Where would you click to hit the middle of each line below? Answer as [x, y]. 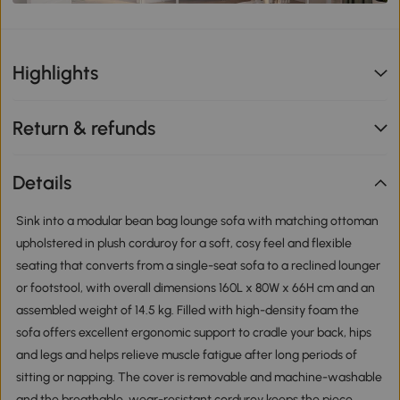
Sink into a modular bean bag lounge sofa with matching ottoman [197, 221]
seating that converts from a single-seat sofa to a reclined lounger [198, 265]
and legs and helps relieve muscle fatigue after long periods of [186, 354]
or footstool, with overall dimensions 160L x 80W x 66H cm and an [195, 287]
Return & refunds [84, 128]
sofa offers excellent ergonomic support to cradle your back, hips [193, 332]
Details [42, 183]
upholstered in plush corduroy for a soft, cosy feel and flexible [183, 243]
